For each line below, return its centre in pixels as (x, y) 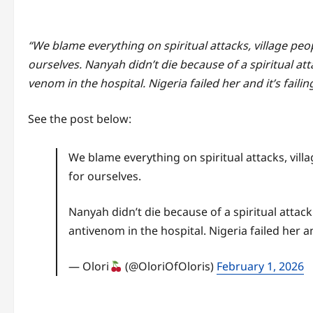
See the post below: (80, 119)
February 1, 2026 (260, 267)
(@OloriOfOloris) (169, 267)
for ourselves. (105, 176)
